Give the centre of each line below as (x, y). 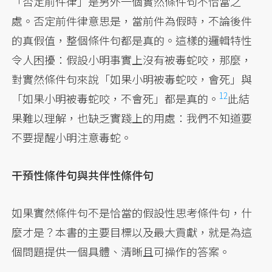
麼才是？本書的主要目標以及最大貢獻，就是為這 (132, 232)
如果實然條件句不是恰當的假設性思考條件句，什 (132, 213)
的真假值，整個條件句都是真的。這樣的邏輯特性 (132, 40)
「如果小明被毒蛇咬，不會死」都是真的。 (116, 99)
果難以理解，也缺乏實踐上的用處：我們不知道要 (132, 118)
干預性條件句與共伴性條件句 (83, 175)
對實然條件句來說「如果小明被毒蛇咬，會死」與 (132, 79)
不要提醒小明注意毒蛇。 (72, 138)
